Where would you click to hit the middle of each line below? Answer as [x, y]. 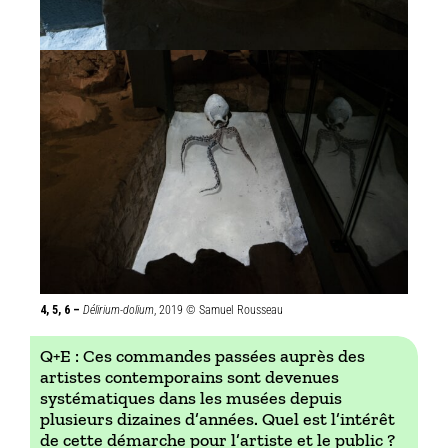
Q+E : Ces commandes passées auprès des [202, 355]
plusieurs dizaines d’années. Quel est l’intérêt [217, 418]
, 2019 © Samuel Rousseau [218, 309]
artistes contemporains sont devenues [189, 376]
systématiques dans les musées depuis [191, 397]
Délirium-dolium [118, 309]
